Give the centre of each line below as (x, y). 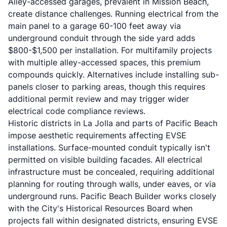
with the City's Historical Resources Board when (100, 208)
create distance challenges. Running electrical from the (113, 14)
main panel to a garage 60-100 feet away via (94, 26)
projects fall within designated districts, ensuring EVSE (113, 220)
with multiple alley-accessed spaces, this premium (104, 62)
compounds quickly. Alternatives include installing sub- (113, 74)
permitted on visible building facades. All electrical (105, 160)
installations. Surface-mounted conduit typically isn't (109, 147)
